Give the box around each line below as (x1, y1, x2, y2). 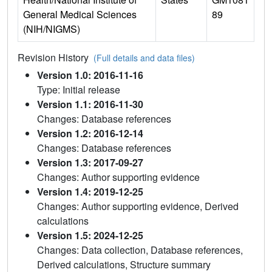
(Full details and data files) (93, 51, 195, 64)
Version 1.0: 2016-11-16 (37, 67, 143, 82)
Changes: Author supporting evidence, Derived (37, 199, 239, 213)
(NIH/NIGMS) (23, 21, 80, 36)
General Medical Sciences (23, 7, 137, 21)
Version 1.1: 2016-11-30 (37, 97, 143, 111)
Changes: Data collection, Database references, (37, 242, 243, 257)
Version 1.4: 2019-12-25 (37, 184, 143, 199)
